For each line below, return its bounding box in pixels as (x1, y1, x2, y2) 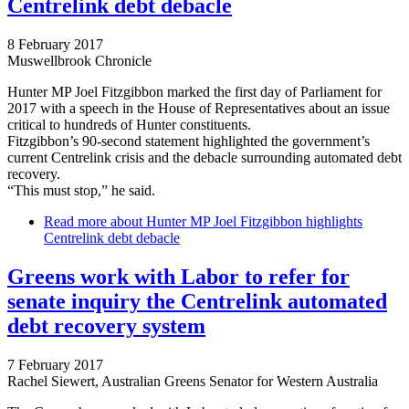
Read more (44, 214, 107, 230)
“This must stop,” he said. (7, 183, 155, 199)
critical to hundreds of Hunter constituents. (7, 117, 251, 133)
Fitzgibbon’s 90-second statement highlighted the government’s (7, 133, 370, 150)
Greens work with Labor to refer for (7, 265, 350, 289)
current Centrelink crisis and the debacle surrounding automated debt (7, 150, 402, 166)
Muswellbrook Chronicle (7, 53, 152, 69)
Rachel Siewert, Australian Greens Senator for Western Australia (7, 373, 378, 390)
